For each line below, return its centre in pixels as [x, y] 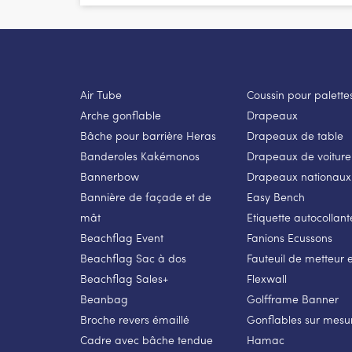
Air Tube [101, 94]
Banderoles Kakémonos [140, 156]
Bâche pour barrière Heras [148, 135]
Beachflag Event [122, 237]
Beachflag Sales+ [124, 278]
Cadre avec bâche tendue [147, 339]
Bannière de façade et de [146, 196]
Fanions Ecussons [289, 237]
